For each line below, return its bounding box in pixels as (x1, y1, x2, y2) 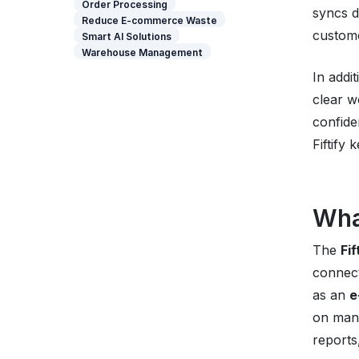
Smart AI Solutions (82, 30, 171, 42)
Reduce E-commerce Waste (82, 14, 217, 26)
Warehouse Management (82, 46, 203, 58)
